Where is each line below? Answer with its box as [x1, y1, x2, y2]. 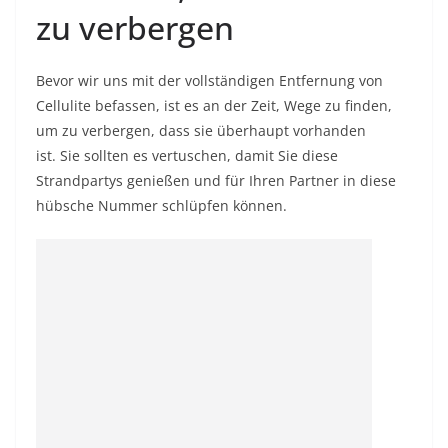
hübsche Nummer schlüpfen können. [36, 196, 287, 215]
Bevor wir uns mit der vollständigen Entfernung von [36, 71, 383, 90]
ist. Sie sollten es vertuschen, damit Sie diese [36, 146, 338, 165]
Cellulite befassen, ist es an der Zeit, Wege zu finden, [36, 96, 392, 115]
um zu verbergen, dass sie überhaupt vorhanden [36, 121, 366, 140]
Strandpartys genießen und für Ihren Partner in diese [36, 171, 396, 190]
